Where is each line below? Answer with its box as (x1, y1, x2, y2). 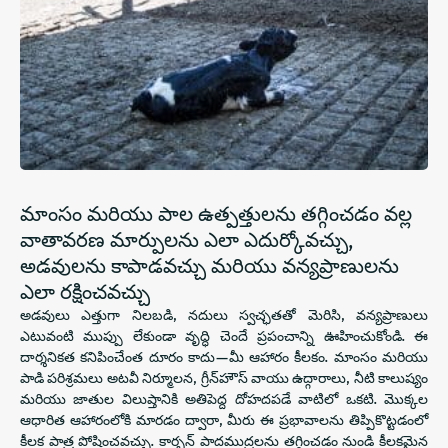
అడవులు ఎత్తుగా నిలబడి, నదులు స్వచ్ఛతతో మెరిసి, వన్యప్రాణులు (20, 305, 428, 324)
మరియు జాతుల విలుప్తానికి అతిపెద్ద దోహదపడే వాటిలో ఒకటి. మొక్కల (20, 389, 428, 408)
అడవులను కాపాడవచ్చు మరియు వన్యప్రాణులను (20, 251, 399, 279)
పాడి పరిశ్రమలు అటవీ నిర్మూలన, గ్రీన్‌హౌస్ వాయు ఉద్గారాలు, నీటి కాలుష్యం (20, 368, 428, 387)
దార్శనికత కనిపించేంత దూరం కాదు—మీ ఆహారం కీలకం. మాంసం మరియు (20, 347, 428, 366)
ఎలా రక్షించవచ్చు (20, 277, 150, 305)
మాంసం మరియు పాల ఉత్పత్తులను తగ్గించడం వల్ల (20, 199, 412, 227)
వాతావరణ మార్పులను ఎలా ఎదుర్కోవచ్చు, (20, 225, 354, 253)
